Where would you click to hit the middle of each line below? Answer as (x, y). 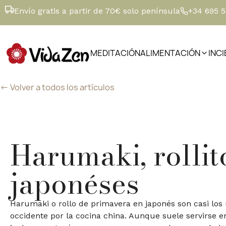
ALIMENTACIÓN (171, 53)
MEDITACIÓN (116, 53)
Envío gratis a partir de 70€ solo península (97, 11)
